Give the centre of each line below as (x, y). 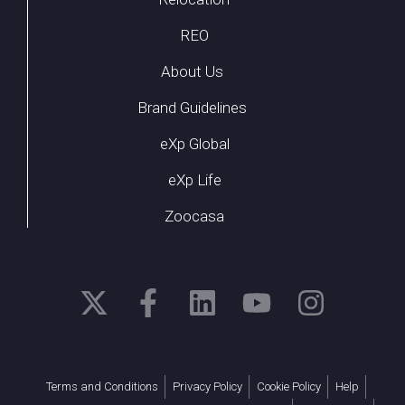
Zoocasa (194, 216)
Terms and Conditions (102, 386)
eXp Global (194, 143)
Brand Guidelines (192, 107)
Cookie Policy (288, 386)
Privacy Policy (207, 386)
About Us (192, 71)
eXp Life (194, 179)
